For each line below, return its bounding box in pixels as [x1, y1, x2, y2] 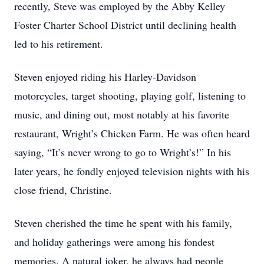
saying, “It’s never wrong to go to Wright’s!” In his [14, 145, 231, 159]
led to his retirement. [14, 37, 103, 51]
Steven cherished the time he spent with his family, [14, 216, 232, 230]
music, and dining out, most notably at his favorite [14, 107, 229, 121]
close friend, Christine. [14, 183, 112, 197]
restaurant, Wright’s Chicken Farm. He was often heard [14, 126, 250, 140]
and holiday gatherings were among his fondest [14, 235, 214, 249]
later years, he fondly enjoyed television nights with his [14, 164, 249, 178]
